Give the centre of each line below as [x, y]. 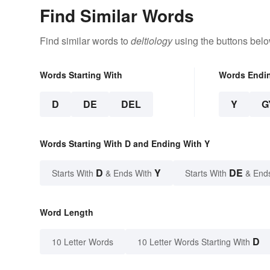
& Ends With [129, 173]
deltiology [152, 41]
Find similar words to [85, 41]
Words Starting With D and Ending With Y [125, 144]
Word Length [67, 212]
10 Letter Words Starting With [194, 242]
